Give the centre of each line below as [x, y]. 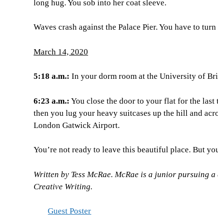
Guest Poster [70, 211]
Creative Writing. [63, 186]
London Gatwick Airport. [76, 125]
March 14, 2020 [61, 52]
